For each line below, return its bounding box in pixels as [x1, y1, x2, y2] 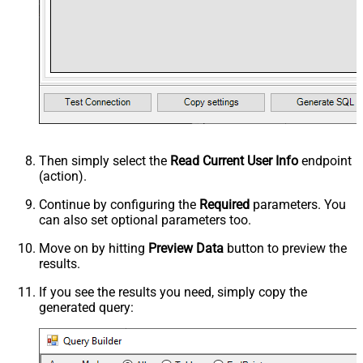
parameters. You [250, 197, 346, 213]
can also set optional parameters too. [39, 212, 251, 228]
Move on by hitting [39, 241, 148, 257]
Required [199, 197, 250, 213]
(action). [39, 169, 87, 185]
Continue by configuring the [39, 197, 199, 213]
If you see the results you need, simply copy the [39, 284, 307, 301]
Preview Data [148, 241, 224, 257]
